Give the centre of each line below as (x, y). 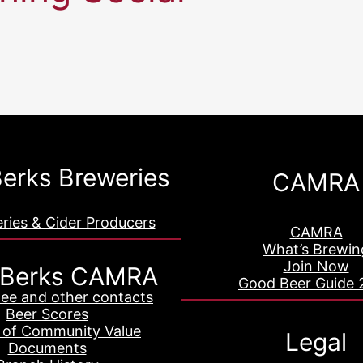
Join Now (316, 266)
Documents (47, 348)
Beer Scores (47, 314)
